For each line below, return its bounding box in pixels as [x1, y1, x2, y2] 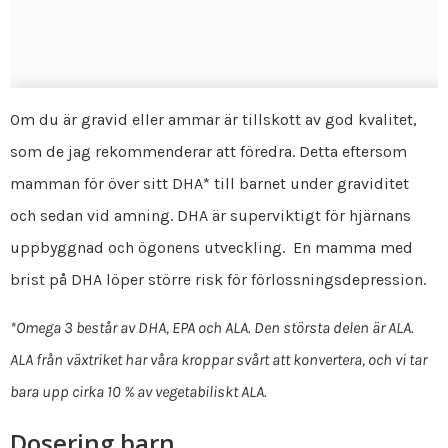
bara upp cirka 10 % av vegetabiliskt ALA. [10, 381, 270, 401]
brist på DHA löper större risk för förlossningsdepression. [10, 269, 426, 289]
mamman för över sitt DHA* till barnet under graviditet [10, 173, 409, 193]
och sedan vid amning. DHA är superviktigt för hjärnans [10, 205, 411, 225]
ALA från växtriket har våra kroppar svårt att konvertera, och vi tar [10, 349, 427, 369]
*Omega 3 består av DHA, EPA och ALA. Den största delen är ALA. [10, 317, 414, 337]
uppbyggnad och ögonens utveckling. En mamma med [10, 237, 413, 257]
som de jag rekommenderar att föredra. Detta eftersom [10, 141, 407, 161]
